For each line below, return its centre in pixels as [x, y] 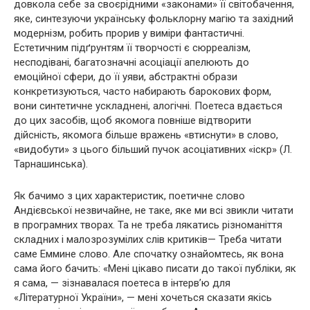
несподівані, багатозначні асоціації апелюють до [131, 63]
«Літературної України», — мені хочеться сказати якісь [143, 298]
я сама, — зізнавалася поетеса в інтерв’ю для [122, 283]
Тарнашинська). [51, 164]
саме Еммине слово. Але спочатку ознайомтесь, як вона [149, 254]
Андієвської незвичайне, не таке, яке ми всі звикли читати [154, 211]
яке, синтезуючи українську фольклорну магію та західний [154, 19]
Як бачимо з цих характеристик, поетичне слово [129, 196]
